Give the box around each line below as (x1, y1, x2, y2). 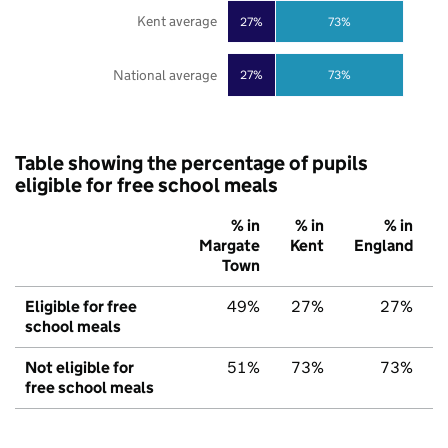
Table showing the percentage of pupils (15, 151, 368, 176)
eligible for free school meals (15, 173, 278, 198)
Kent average (136, 12, 217, 31)
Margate (199, 236, 260, 256)
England (354, 236, 413, 256)
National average (112, 66, 217, 85)
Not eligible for (25, 358, 134, 378)
